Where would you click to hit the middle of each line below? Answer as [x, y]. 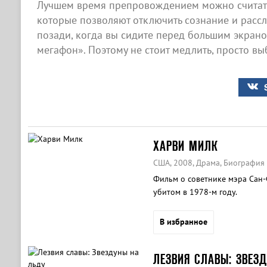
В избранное [183, 222]
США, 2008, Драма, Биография [209, 163]
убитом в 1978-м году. [195, 192]
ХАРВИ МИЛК [185, 146]
